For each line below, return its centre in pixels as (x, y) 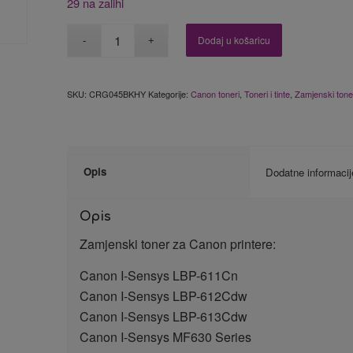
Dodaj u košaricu (234, 39)
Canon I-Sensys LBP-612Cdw (164, 295)
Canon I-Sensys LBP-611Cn (159, 275)
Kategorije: (170, 93)
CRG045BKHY (118, 93)
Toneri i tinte (268, 93)
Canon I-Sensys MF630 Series (166, 336)
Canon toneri (216, 93)
